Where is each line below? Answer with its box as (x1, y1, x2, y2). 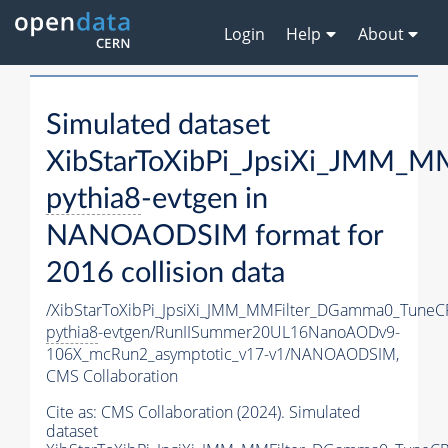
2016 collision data (46, 259, 285, 289)
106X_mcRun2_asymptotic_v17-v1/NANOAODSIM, (46, 343, 399, 366)
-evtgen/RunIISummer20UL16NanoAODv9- (98, 321, 400, 344)
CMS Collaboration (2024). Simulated (101, 401, 361, 424)
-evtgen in (141, 185, 268, 215)
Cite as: (46, 401, 101, 424)
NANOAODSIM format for (46, 222, 383, 252)
